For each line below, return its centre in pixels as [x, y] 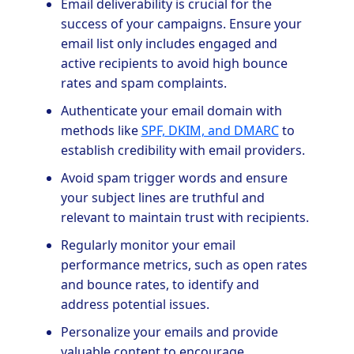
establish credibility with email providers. [183, 151]
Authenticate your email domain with [171, 111]
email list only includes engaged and [169, 44]
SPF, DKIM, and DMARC [210, 131]
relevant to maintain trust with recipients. [185, 218]
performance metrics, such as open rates [184, 265]
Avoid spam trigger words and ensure [174, 178]
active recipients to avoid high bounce [174, 64]
